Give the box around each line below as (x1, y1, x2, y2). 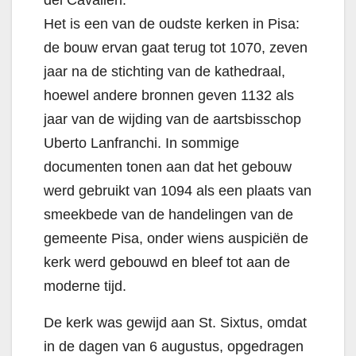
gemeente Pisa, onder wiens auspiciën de (44, 230, 308, 247)
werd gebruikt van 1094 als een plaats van (44, 183, 311, 199)
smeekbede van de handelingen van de (44, 207, 293, 223)
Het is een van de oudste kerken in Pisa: (44, 16, 300, 33)
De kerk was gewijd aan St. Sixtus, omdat (44, 315, 307, 331)
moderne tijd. (44, 278, 126, 295)
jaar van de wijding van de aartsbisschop (44, 111, 301, 128)
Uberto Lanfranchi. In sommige (44, 135, 239, 152)
